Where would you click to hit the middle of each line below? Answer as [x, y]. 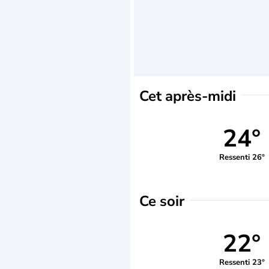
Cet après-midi [188, 96]
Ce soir [162, 201]
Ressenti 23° [242, 262]
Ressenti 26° [242, 157]
